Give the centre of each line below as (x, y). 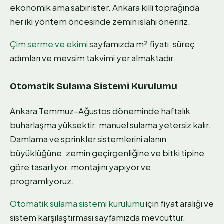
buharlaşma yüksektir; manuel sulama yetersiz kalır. (110, 125)
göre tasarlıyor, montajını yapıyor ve (80, 167)
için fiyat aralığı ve (179, 203)
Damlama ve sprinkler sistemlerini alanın (88, 139)
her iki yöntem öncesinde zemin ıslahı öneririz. (100, 22)
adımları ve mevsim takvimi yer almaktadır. (93, 58)
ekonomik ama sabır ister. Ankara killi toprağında (105, 8)
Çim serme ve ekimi (49, 44)
